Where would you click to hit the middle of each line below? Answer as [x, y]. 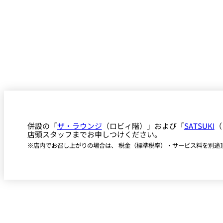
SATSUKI [199, 125]
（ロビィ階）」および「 [143, 125]
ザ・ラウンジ [79, 125]
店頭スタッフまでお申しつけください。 [94, 134]
